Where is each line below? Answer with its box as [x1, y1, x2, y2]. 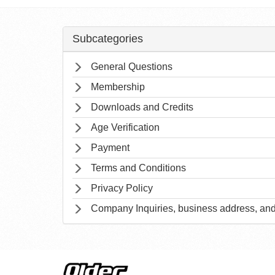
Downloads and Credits [91, 102, 193, 112]
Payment [91, 142, 130, 153]
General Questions [91, 61, 172, 72]
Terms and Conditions [91, 163, 186, 173]
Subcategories [72, 33, 143, 45]
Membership [91, 82, 145, 92]
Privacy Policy [91, 183, 153, 193]
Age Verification [91, 122, 160, 133]
